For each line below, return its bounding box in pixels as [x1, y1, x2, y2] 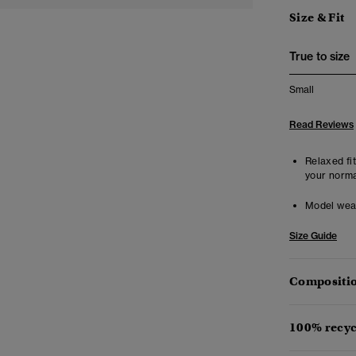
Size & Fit [289, 10, 345, 25]
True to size [289, 49, 350, 64]
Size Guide [289, 230, 337, 242]
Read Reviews [289, 118, 354, 130]
